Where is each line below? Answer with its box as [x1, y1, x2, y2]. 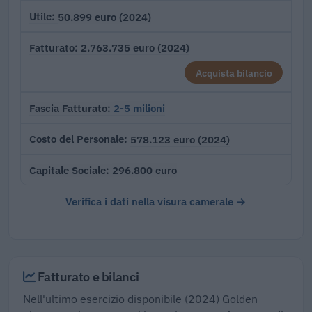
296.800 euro [112, 163, 177, 178]
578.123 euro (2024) [130, 132, 230, 146]
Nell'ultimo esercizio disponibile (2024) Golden [23, 292, 258, 306]
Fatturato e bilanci [35, 268, 139, 286]
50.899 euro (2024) [58, 9, 151, 24]
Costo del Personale [29, 132, 124, 146]
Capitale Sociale [29, 163, 106, 177]
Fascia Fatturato [29, 101, 107, 115]
